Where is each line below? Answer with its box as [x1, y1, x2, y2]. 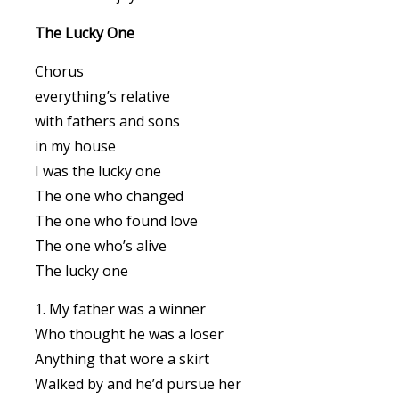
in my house [35, 136, 116, 156]
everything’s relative [35, 86, 170, 106]
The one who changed [35, 186, 183, 206]
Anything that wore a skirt [35, 349, 209, 369]
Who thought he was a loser [35, 324, 224, 344]
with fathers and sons [35, 111, 180, 131]
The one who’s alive [35, 236, 167, 256]
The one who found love [35, 211, 198, 231]
